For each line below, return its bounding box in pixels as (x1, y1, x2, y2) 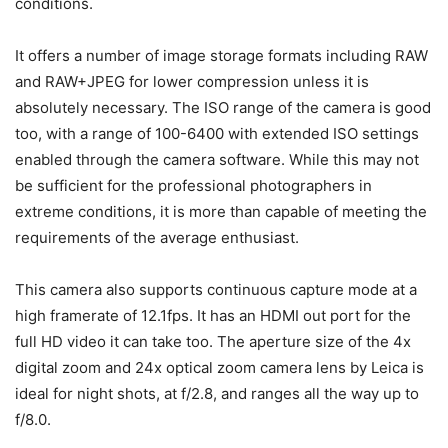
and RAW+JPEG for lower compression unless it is (15, 72, 369, 92)
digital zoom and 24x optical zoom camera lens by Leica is (15, 358, 424, 378)
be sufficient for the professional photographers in (15, 176, 372, 196)
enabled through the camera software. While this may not (15, 150, 419, 170)
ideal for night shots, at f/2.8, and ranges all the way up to (15, 384, 419, 404)
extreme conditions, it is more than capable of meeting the (15, 202, 427, 222)
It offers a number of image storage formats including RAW (15, 46, 428, 66)
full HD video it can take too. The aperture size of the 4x (15, 332, 411, 352)
